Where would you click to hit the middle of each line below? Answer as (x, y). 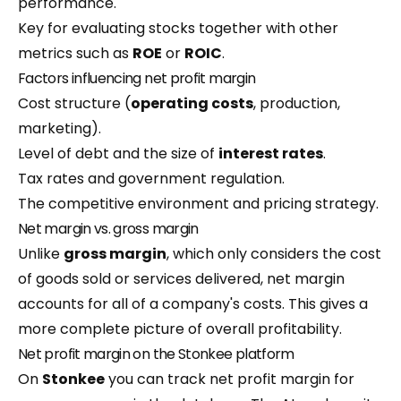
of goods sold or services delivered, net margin (181, 279)
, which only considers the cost (274, 254)
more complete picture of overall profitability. (180, 329)
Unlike (41, 254)
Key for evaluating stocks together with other (178, 28)
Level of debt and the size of (118, 154)
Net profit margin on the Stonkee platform (156, 354)
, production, (297, 103)
